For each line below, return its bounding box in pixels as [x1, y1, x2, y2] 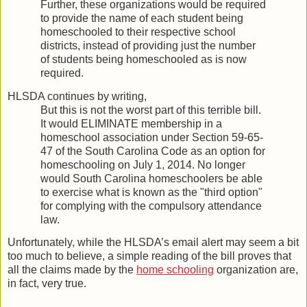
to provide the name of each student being [40, 12, 243, 25]
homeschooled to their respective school [40, 26, 236, 38]
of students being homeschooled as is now [40, 53, 247, 66]
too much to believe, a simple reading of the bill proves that [8, 249, 291, 262]
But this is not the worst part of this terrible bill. [40, 103, 261, 116]
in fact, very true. [8, 277, 89, 289]
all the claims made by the [8, 263, 136, 275]
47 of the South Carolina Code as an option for [40, 145, 265, 157]
